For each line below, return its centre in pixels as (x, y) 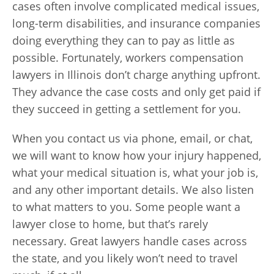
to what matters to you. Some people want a (126, 207)
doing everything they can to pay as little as (124, 40)
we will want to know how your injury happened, (137, 155)
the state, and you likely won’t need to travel (125, 258)
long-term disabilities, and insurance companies (136, 23)
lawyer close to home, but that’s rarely (110, 224)
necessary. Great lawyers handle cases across (130, 241)
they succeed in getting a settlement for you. (127, 109)
